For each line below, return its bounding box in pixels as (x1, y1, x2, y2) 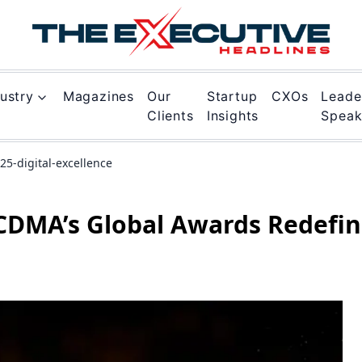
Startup (206, 87, 258, 104)
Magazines (62, 87, 135, 104)
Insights (206, 107, 259, 124)
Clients (147, 107, 194, 124)
